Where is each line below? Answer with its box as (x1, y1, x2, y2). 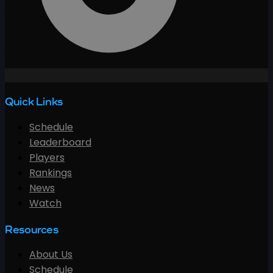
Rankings (29, 165, 72, 180)
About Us (29, 247, 73, 262)
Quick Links (5, 94, 63, 108)
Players (29, 150, 65, 165)
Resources (5, 222, 58, 236)
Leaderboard (29, 135, 91, 149)
